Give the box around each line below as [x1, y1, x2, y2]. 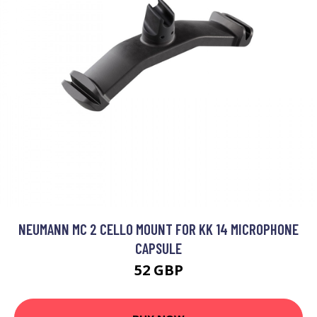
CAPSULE [135, 239, 182, 257]
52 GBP [134, 260, 183, 279]
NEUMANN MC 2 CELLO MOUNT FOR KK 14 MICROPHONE [18, 220, 299, 238]
